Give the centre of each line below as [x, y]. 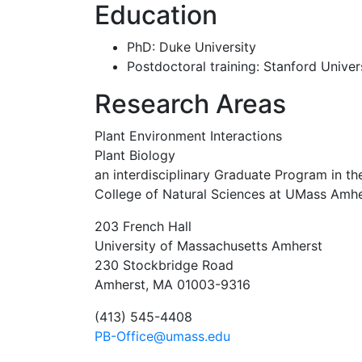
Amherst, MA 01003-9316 [173, 284]
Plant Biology [135, 155]
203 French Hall [143, 226]
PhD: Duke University [192, 46]
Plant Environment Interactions [188, 135]
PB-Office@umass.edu [162, 336]
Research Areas [190, 103]
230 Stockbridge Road [164, 265]
